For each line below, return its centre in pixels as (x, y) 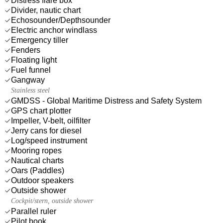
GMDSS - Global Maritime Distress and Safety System (106, 101)
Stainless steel (30, 90)
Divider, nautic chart (46, 10)
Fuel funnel (31, 70)
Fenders (26, 50)
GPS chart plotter (41, 111)
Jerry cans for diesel (46, 130)
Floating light (34, 60)
